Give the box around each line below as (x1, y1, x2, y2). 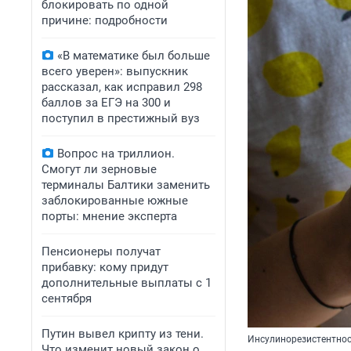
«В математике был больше (57, 49, 210, 63)
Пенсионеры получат (42, 244, 161, 259)
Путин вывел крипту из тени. (42, 327, 204, 341)
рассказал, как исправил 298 (42, 80, 202, 94)
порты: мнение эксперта (42, 209, 177, 223)
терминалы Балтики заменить (42, 178, 210, 192)
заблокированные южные (42, 194, 188, 208)
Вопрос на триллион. (57, 147, 175, 161)
